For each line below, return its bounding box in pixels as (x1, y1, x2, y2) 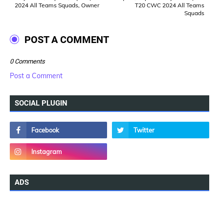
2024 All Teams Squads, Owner (15, 1, 99, 9)
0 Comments (10, 57, 45, 65)
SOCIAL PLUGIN (15, 98, 67, 108)
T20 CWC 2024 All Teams (135, 1, 204, 9)
